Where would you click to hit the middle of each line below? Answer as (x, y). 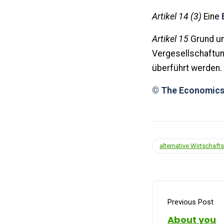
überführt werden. (187, 68)
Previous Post (190, 202)
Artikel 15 (170, 39)
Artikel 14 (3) (177, 16)
